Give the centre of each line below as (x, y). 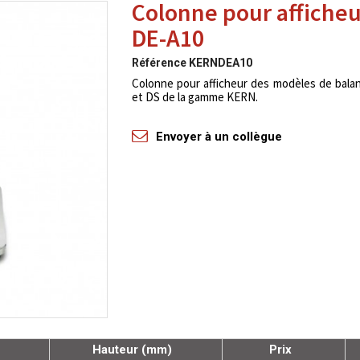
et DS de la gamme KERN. (194, 97)
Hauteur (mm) (132, 349)
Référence (159, 63)
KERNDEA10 (220, 63)
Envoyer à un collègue (219, 137)
